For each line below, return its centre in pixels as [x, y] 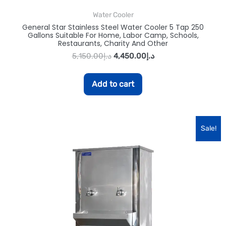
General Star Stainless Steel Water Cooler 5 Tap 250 [113, 27]
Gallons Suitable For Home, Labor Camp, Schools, [113, 35]
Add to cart [113, 84]
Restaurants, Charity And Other [113, 43]
